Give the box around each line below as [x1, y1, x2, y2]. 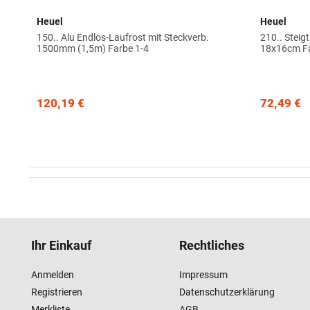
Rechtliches [179, 238, 244, 253]
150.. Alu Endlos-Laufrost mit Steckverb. [37, 31, 210, 43]
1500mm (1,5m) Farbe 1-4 [37, 42, 149, 54]
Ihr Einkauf [31, 238, 91, 253]
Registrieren [31, 286, 82, 298]
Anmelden [31, 269, 74, 281]
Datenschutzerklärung [179, 286, 275, 298]
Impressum [179, 269, 228, 281]
